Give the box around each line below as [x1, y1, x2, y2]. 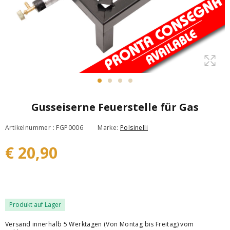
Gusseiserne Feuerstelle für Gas [31, 100, 199, 114]
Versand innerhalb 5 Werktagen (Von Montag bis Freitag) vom [5, 220, 194, 228]
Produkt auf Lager [9, 200, 61, 209]
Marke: [98, 123, 121, 132]
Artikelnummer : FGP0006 [5, 123, 84, 132]
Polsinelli [120, 123, 148, 132]
